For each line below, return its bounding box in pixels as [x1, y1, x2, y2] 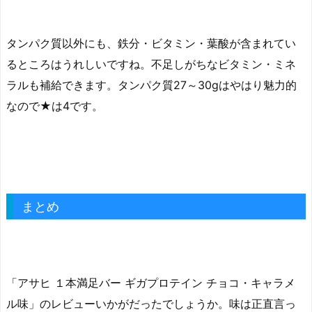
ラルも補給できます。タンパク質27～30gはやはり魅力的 [6, 77, 297, 92]
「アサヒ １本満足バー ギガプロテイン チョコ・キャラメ [6, 276, 295, 290]
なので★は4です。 [6, 98, 103, 113]
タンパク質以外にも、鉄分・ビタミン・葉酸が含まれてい [6, 36, 296, 50]
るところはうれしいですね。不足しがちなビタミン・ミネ [6, 56, 296, 71]
